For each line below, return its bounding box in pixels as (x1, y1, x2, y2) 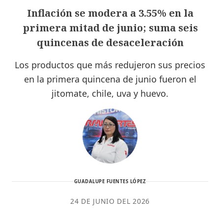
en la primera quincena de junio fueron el (24, 73, 196, 85)
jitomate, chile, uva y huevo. (52, 87, 168, 99)
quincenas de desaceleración (36, 35, 184, 49)
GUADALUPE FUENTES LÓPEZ (74, 178, 146, 185)
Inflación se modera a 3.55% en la (27, 6, 193, 20)
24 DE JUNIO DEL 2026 (70, 196, 150, 206)
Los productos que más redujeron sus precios (15, 58, 205, 71)
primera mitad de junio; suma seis (22, 21, 198, 34)
